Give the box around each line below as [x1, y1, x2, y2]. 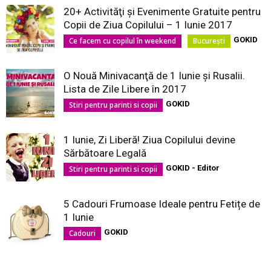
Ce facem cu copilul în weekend [69, 36, 176, 46]
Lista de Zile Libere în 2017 [64, 83, 186, 95]
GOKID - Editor [166, 163, 220, 172]
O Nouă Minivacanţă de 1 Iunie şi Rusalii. [64, 70, 245, 82]
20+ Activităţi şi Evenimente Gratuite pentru [64, 5, 261, 18]
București [193, 36, 225, 46]
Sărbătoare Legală [64, 147, 146, 159]
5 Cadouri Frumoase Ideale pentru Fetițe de [64, 198, 260, 210]
